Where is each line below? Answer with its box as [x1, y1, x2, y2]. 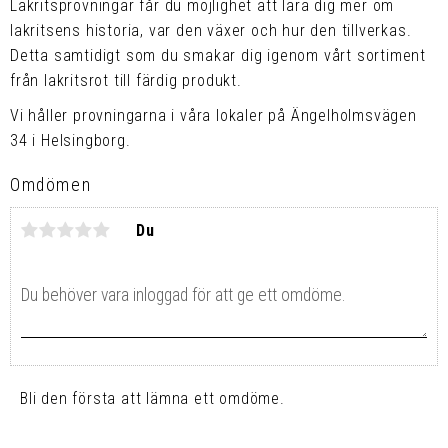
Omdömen [10, 174, 92, 195]
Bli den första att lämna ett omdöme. [20, 388, 285, 408]
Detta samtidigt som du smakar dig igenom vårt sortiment [10, 46, 426, 66]
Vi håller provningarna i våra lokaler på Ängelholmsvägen [10, 105, 417, 125]
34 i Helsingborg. [10, 130, 131, 150]
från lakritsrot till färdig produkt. [10, 71, 242, 91]
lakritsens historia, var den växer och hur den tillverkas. [10, 21, 412, 41]
